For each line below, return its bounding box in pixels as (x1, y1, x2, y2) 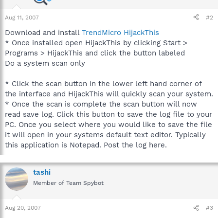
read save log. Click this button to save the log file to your (5, 109, 212, 119)
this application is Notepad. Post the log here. (5, 140, 167, 149)
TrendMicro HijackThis (82, 28, 159, 37)
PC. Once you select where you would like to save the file (5, 120, 212, 129)
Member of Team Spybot (33, 179, 104, 186)
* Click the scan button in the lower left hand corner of (5, 79, 201, 88)
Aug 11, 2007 (5, 14, 39, 21)
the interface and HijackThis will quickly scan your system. (5, 89, 213, 98)
